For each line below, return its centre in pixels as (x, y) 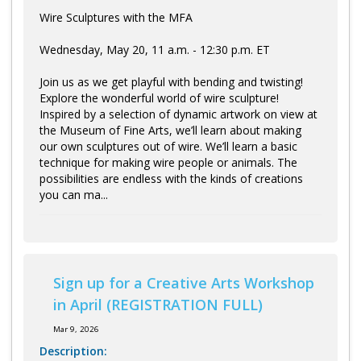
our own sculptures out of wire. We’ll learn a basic (168, 146)
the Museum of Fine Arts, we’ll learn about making (170, 130)
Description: (73, 351)
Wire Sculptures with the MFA (116, 17)
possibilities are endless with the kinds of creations (171, 178)
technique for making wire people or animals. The (168, 162)
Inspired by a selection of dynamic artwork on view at (178, 114)
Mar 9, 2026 (76, 330)
